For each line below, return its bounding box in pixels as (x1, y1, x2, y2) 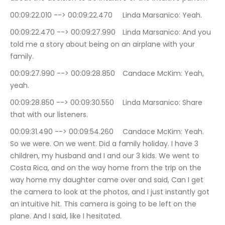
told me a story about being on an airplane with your (10, 39, 197, 50)
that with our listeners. (10, 109, 88, 120)
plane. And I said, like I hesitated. (10, 211, 122, 221)
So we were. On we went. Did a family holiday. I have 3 (10, 139, 200, 149)
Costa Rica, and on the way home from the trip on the (10, 163, 203, 173)
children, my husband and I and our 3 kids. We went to (10, 151, 201, 161)
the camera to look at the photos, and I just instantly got (10, 187, 211, 197)
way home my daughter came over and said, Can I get (10, 175, 205, 185)
